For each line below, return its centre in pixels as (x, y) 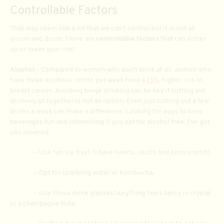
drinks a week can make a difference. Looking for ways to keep (107, 111)
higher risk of (181, 80)
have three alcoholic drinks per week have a (78, 80)
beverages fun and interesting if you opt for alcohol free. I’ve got (110, 122)
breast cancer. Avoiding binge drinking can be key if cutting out (108, 91)
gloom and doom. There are (53, 39)
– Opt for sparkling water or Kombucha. (82, 173)
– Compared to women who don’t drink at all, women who (124, 70)
